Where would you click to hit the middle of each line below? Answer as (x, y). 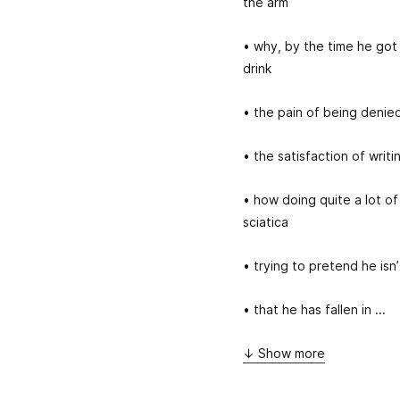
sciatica (266, 222)
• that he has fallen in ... (314, 310)
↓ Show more (284, 354)
